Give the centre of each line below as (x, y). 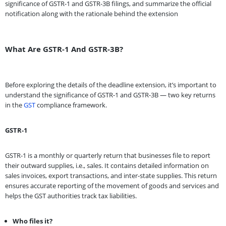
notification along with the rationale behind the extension (92, 13)
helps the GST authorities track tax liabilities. (71, 195)
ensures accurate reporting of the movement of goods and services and (112, 185)
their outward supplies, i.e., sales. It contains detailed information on (107, 165)
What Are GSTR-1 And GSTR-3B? (64, 49)
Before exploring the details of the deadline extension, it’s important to (111, 84)
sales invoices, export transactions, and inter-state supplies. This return (111, 175)
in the (14, 105)
